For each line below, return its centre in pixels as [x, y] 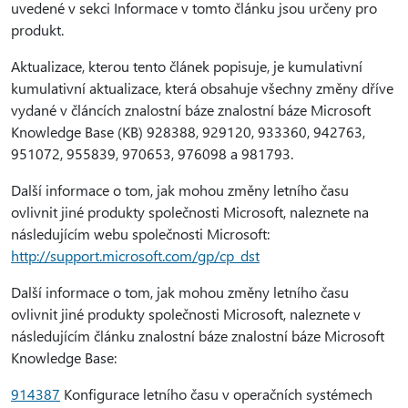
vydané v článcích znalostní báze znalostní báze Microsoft [191, 110]
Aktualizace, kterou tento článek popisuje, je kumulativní [187, 66]
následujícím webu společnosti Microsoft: [140, 234]
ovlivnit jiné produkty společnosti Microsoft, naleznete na [190, 212]
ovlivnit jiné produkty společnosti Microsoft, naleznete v [186, 314]
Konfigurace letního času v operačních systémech [216, 394]
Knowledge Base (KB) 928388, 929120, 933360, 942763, [188, 132]
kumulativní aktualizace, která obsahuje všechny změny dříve [202, 88]
